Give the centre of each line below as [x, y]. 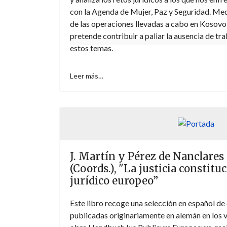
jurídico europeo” [114, 181]
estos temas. [91, 48]
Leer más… [87, 76]
